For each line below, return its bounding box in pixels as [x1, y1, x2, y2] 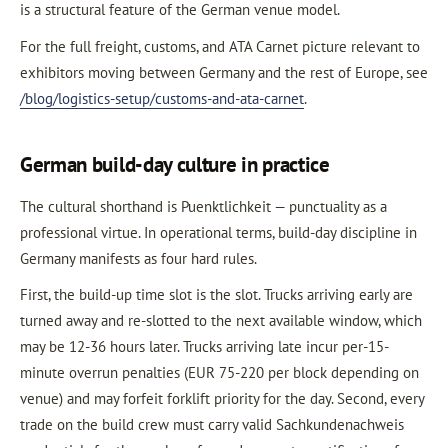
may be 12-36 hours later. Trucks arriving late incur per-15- [20, 337, 389, 356]
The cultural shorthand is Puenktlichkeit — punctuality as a [20, 196, 387, 216]
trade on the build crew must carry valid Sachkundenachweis [20, 415, 404, 434]
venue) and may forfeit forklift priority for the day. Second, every [20, 389, 424, 408]
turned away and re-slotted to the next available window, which [20, 311, 422, 330]
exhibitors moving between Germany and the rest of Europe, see [20, 62, 428, 82]
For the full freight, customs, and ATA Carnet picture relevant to [20, 36, 420, 56]
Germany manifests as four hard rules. [20, 248, 257, 268]
